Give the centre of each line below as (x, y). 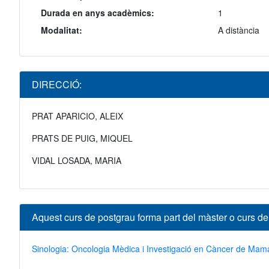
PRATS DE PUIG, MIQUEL (82, 138)
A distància (238, 30)
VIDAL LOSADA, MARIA (77, 161)
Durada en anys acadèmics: (98, 13)
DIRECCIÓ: (57, 85)
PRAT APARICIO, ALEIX (77, 116)
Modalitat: (62, 30)
